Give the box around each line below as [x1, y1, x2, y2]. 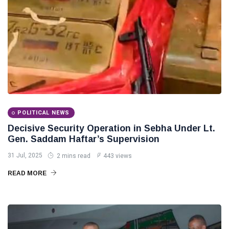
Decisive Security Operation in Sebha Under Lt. [8, 123, 215, 133]
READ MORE [8, 170, 48, 177]
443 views [103, 152, 132, 159]
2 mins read [55, 152, 90, 159]
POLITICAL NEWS [17, 109, 70, 116]
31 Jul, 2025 [8, 152, 42, 159]
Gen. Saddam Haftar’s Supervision [8, 134, 159, 144]
